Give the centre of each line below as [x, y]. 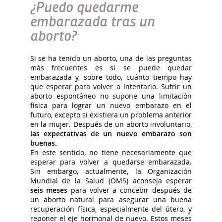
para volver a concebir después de [130, 190]
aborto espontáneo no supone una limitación [111, 96]
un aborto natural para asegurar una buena [111, 200]
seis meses [49, 190]
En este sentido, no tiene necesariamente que [111, 153]
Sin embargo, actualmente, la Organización [111, 171]
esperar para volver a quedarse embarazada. [111, 162]
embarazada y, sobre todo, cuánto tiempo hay [111, 77]
